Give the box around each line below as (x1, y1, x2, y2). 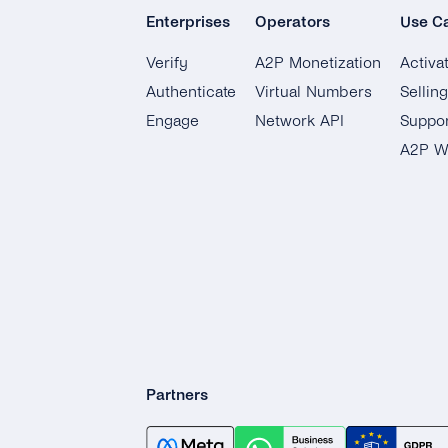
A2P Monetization (255, 54, 381, 71)
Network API (255, 112, 344, 129)
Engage (146, 112, 199, 129)
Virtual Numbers (255, 83, 372, 100)
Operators (255, 13, 330, 30)
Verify (146, 54, 188, 71)
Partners (146, 386, 208, 403)
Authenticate (146, 83, 236, 100)
